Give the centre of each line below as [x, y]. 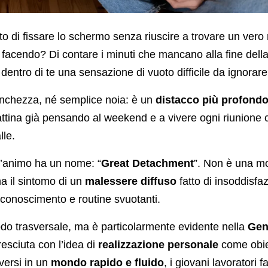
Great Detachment [147, 164]
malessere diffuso [130, 182]
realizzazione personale [158, 245]
